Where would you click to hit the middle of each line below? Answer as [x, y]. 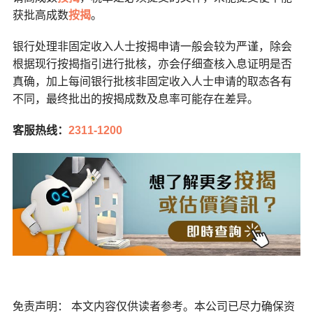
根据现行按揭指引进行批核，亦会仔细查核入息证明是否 [152, 64]
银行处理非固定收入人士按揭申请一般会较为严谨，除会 [152, 47]
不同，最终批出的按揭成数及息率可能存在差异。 [135, 99]
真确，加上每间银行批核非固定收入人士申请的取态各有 [152, 82]
